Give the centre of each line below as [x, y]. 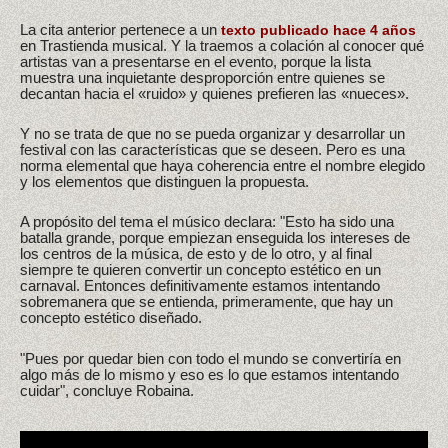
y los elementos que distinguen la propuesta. [164, 181]
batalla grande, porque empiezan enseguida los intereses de [215, 238]
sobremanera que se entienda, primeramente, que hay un [206, 302]
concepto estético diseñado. [111, 318]
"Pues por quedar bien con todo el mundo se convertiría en [210, 358]
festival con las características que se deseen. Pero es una [212, 149]
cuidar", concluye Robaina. [107, 390]
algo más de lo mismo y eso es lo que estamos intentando [209, 374]
